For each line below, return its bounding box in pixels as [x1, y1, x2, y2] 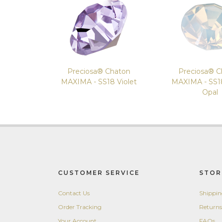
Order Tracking [58, 203, 102, 211]
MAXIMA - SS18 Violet [60, 77, 137, 86]
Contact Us [58, 189, 90, 197]
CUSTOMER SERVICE [58, 169, 140, 176]
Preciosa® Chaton [67, 67, 130, 76]
